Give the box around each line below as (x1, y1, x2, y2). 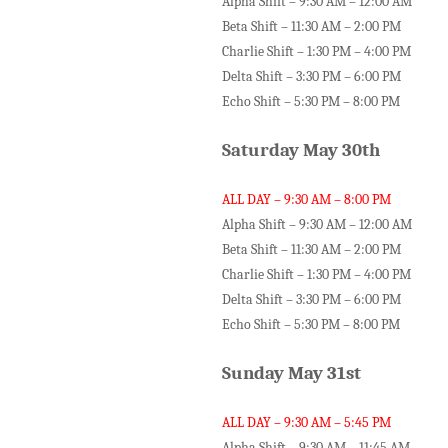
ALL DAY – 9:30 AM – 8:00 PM (222, 191, 391, 208)
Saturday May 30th (222, 139, 380, 161)
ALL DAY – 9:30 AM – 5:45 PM (222, 414, 391, 431)
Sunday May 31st (222, 362, 365, 384)
